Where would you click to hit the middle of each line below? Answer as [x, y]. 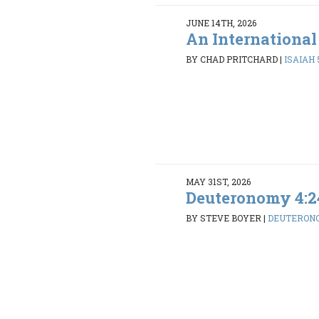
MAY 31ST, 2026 [219, 181]
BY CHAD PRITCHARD [232, 59]
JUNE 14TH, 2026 [221, 22]
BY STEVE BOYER [224, 218]
